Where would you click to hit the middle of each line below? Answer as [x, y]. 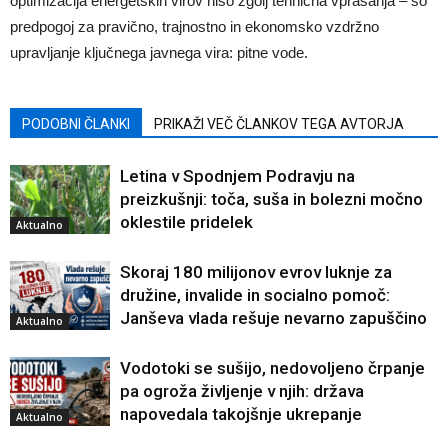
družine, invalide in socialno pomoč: [255, 295]
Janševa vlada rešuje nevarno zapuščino [273, 318]
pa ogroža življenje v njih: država [242, 391]
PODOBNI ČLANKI [76, 124]
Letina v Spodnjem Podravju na [237, 176]
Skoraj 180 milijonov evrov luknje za [256, 272]
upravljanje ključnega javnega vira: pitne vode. [159, 53]
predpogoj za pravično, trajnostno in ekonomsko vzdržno [194, 27]
